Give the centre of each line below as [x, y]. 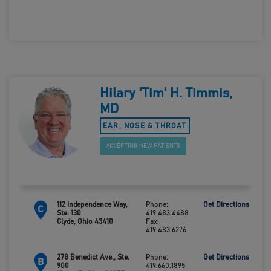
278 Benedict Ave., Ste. [93, 257]
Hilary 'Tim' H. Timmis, [166, 94]
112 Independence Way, [92, 204]
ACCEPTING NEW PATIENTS [143, 146]
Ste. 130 [69, 213]
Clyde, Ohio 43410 [85, 221]
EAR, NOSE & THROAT [145, 126]
